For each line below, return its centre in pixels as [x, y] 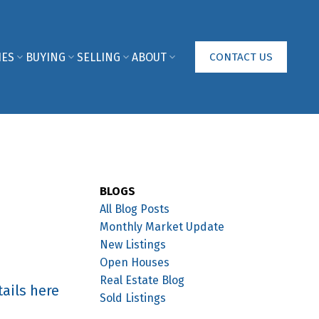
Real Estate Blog [142, 280]
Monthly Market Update [162, 226]
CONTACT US [241, 57]
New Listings [133, 244]
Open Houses [135, 262]
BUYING [45, 57]
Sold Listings [133, 298]
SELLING [98, 57]
